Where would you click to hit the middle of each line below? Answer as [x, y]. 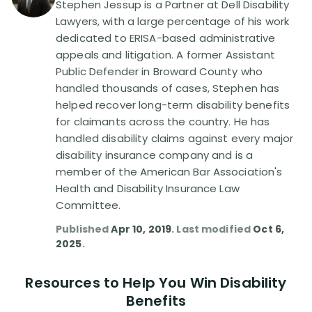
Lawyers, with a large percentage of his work [173, 21]
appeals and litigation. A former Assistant [165, 55]
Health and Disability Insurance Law [148, 188]
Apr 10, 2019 [141, 229]
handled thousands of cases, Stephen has [168, 88]
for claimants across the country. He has [163, 122]
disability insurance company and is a [155, 155]
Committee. [88, 205]
